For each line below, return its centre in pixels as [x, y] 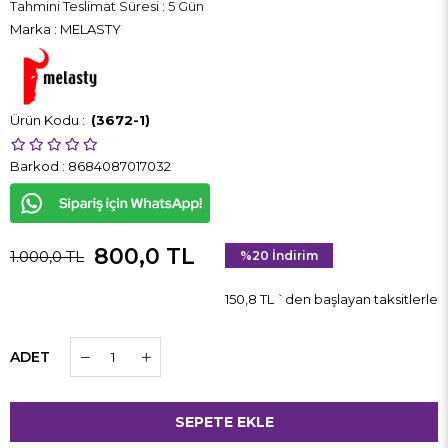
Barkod [34, 166]
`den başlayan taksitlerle [357, 299]
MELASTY [90, 29]
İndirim [293, 256]
